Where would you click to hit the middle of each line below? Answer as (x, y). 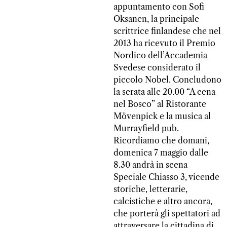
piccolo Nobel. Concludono (167, 79)
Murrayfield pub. (146, 128)
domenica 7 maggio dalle (161, 152)
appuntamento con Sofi (159, 6)
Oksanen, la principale (156, 18)
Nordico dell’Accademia (160, 55)
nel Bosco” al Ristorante (160, 104)
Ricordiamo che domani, (161, 140)
